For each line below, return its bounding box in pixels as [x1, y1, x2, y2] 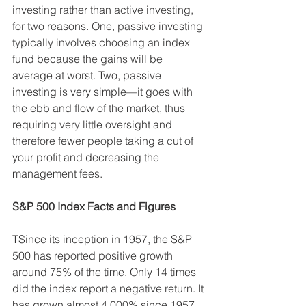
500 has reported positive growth [12, 249, 176, 263]
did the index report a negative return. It [12, 281, 206, 296]
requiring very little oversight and [12, 117, 175, 132]
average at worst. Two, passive [12, 68, 164, 83]
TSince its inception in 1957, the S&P [12, 232, 195, 247]
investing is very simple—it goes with [12, 85, 195, 99]
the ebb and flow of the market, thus [12, 101, 188, 115]
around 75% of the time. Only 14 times [12, 265, 199, 279]
